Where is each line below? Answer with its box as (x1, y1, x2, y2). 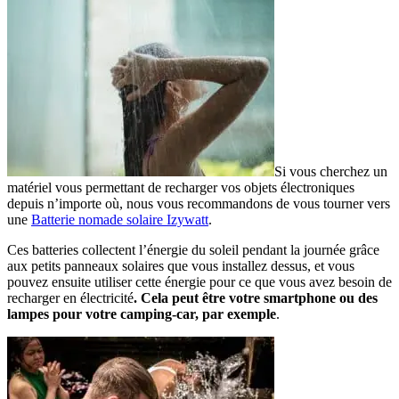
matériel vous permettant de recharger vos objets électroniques (7, 179, 354, 195)
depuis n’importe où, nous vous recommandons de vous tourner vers (7, 195, 390, 211)
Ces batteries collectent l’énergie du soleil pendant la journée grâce (7, 241, 379, 257)
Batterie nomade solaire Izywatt (31, 211, 208, 227)
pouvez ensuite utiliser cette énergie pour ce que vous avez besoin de (7, 273, 392, 289)
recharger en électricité (7, 289, 134, 305)
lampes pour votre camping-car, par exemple (7, 305, 276, 322)
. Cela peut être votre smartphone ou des (134, 289, 378, 305)
